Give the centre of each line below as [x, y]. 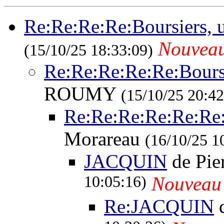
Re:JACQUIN [159, 206]
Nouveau [186, 183]
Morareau [104, 138]
